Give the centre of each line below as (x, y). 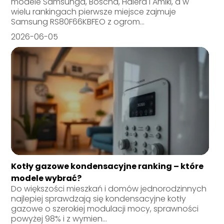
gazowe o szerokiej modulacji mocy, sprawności (105, 208)
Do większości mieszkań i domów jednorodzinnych (109, 188)
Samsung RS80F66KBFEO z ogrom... (78, 21)
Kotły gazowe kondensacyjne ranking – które (107, 166)
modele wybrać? (46, 178)
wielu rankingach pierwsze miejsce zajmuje (94, 11)
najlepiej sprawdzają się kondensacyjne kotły (99, 198)
